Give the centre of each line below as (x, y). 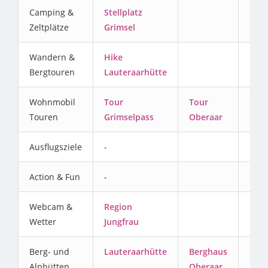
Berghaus (208, 252)
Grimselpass (129, 117)
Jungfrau (121, 222)
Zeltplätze (49, 28)
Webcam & (51, 207)
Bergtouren (52, 72)
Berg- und (49, 252)
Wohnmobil (52, 102)
